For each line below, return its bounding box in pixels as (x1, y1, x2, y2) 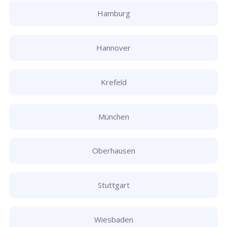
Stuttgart (97, 180, 130, 191)
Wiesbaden (94, 214, 133, 224)
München (98, 111, 129, 122)
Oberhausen (92, 145, 135, 156)
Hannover (96, 43, 131, 53)
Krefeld (100, 77, 127, 87)
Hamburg (97, 8, 130, 19)
